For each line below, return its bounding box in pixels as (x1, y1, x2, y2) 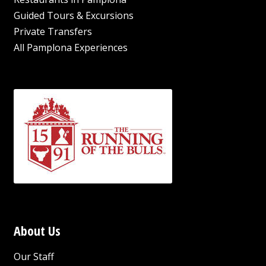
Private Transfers (13, 24, 92, 38)
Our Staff (13, 249, 54, 263)
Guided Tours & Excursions (13, 8, 134, 22)
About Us (13, 221, 61, 239)
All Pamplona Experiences (13, 40, 128, 54)
